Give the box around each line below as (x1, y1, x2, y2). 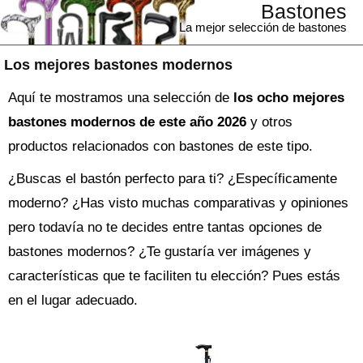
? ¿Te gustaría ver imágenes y (127, 244, 311, 259)
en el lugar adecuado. (8, 293, 138, 308)
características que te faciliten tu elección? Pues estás (8, 268, 340, 284)
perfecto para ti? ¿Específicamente (121, 171, 337, 186)
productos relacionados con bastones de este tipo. (8, 139, 313, 154)
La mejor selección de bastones (179, 20, 347, 34)
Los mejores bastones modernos (4, 57, 233, 73)
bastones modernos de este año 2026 (8, 114, 246, 130)
